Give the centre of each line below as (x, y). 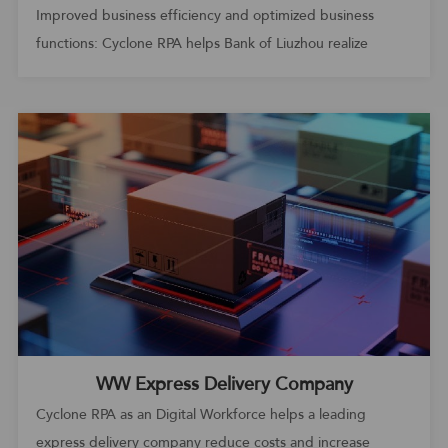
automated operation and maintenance (159, 72)
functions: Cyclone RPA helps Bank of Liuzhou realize (201, 44)
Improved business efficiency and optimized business (204, 16)
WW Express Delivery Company (224, 384)
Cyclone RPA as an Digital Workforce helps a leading (200, 415)
